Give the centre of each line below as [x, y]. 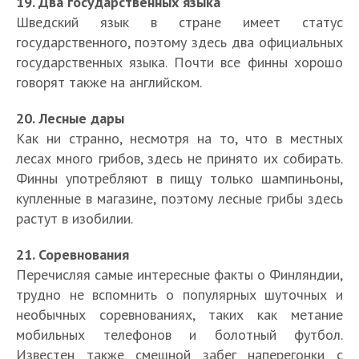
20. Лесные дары [70, 119]
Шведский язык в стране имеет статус [179, 22]
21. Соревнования [73, 255]
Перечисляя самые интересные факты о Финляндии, [179, 275]
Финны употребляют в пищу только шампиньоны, [179, 179]
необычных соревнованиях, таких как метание [179, 315]
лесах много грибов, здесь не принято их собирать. [179, 159]
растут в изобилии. [75, 219]
